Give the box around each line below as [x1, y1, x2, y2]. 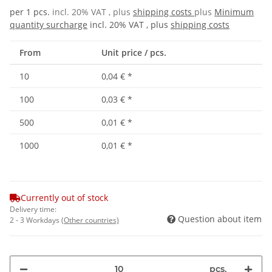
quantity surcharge [10, 18, 87, 30]
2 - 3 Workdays [10, 214, 61, 225]
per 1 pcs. [10, 5, 50, 18]
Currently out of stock [21, 191, 108, 203]
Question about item [178, 212, 262, 225]
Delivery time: [10, 203, 56, 214]
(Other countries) [61, 214, 119, 225]
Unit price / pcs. [101, 46, 166, 58]
